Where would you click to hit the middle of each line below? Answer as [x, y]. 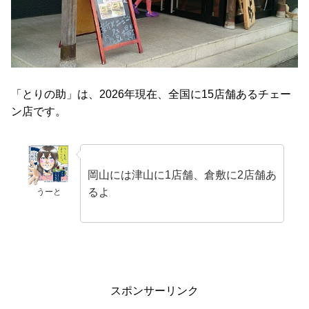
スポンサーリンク [154, 290]
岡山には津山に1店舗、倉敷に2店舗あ [182, 175]
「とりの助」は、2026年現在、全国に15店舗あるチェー [151, 94]
